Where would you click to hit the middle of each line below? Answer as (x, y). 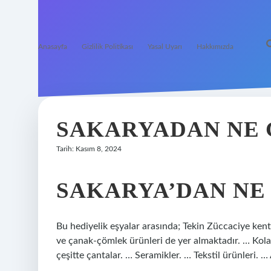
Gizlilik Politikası (107, 47)
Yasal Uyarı (165, 47)
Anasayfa (53, 47)
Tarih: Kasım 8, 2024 (89, 149)
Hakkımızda (215, 47)
